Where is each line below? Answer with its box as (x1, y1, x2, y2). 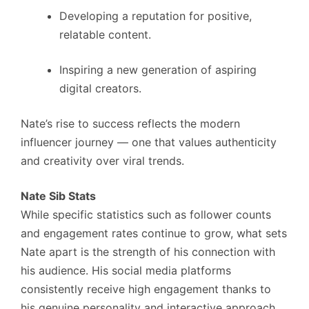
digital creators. (59, 81, 141, 96)
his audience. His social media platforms (21, 263, 231, 278)
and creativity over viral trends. (21, 154, 184, 168)
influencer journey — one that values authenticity (21, 135, 277, 150)
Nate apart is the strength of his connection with (21, 245, 275, 259)
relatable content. (59, 28, 151, 42)
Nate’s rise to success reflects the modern (21, 117, 240, 131)
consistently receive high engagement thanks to (21, 282, 271, 297)
